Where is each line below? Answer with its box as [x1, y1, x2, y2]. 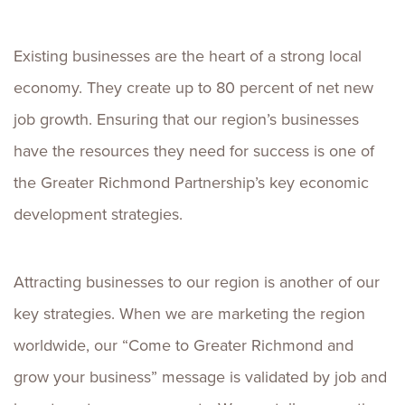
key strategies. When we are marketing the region [14, 302, 365, 325]
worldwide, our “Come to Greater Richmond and [14, 334, 353, 357]
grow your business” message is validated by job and [14, 365, 387, 389]
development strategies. [14, 202, 183, 226]
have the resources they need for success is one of [14, 139, 374, 163]
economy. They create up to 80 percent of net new [14, 76, 373, 99]
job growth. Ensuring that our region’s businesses [14, 108, 359, 131]
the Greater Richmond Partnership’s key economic [14, 171, 369, 194]
